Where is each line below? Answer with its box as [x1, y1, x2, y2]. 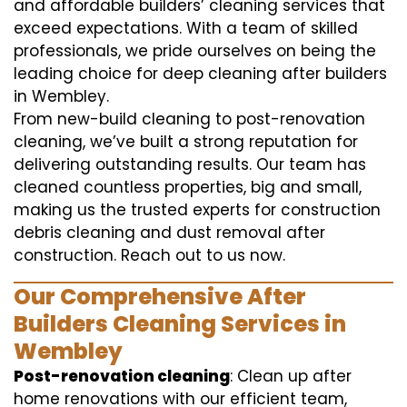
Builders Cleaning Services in [14, 308, 346, 339]
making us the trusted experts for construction [14, 198, 381, 221]
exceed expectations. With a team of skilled [14, 16, 358, 39]
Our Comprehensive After [14, 281, 306, 312]
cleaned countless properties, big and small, [14, 175, 362, 198]
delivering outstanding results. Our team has [14, 153, 366, 175]
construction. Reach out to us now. [14, 243, 285, 266]
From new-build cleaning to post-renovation [14, 107, 365, 130]
